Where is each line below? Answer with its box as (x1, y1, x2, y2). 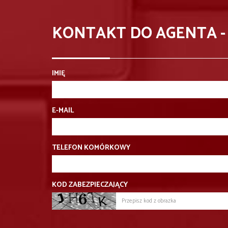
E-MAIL (52, 104, 74, 117)
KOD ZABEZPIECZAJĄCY (52, 179, 128, 191)
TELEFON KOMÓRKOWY (52, 141, 130, 154)
